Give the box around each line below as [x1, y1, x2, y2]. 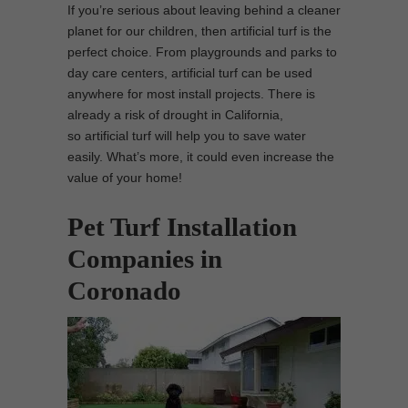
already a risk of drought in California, [67, 107, 283, 122]
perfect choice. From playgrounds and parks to [67, 45, 337, 59]
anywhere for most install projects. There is [67, 87, 315, 101]
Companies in [67, 244, 222, 273]
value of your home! [67, 170, 182, 185]
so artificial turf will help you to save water [67, 128, 306, 143]
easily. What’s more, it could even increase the [67, 149, 334, 164]
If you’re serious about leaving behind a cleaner [67, 3, 341, 17]
